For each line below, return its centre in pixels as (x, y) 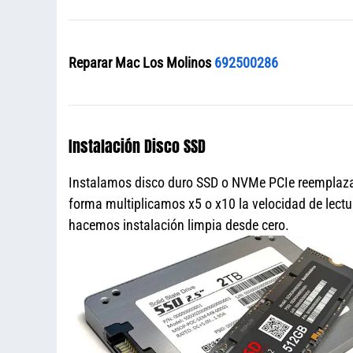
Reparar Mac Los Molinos (141, 62)
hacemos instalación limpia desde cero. (179, 225)
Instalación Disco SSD (137, 146)
